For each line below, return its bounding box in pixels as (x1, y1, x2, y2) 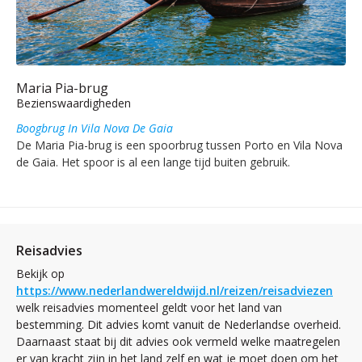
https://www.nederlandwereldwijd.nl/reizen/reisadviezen (16, 282, 333, 298)
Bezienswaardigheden (16, 95, 131, 111)
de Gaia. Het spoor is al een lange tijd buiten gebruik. (16, 154, 290, 170)
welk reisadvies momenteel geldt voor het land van (16, 299, 282, 315)
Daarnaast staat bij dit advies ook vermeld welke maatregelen (16, 333, 340, 349)
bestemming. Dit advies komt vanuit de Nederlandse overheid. (16, 316, 341, 332)
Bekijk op (16, 265, 65, 281)
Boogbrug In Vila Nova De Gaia (16, 120, 173, 136)
